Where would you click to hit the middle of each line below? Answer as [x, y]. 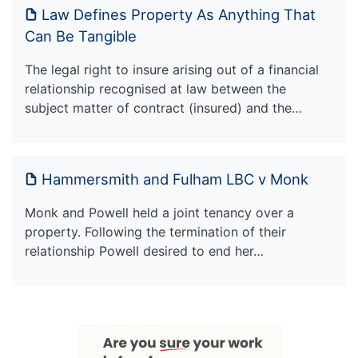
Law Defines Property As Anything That [179, 14]
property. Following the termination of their [155, 231]
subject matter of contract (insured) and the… [163, 107]
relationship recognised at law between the [155, 88]
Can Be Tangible [81, 36]
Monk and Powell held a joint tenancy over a [159, 212]
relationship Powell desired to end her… [144, 251]
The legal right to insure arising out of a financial [172, 69]
